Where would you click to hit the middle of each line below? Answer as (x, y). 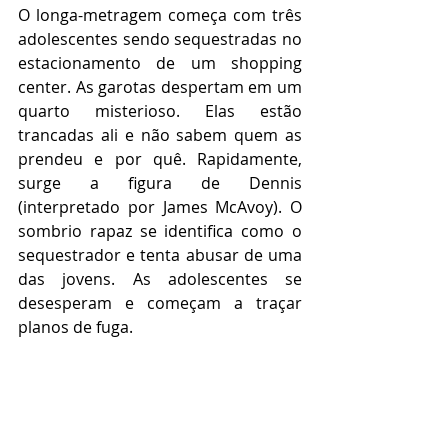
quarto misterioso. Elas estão (160, 110)
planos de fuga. (75, 326)
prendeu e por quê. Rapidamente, (160, 158)
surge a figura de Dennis (160, 182)
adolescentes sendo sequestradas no (160, 38)
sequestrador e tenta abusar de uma (160, 254)
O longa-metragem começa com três (160, 14)
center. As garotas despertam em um (160, 86)
